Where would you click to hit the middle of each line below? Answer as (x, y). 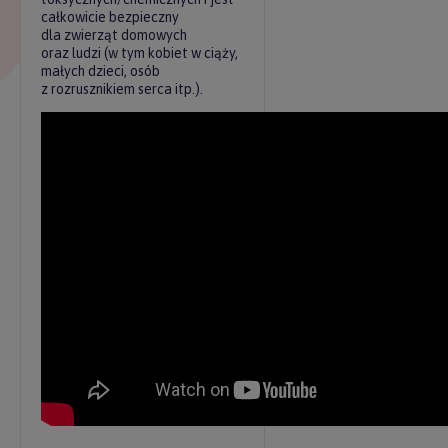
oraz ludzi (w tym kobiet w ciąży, (139, 53)
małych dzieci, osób (100, 71)
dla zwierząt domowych (114, 35)
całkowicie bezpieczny (110, 17)
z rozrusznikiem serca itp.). (122, 89)
